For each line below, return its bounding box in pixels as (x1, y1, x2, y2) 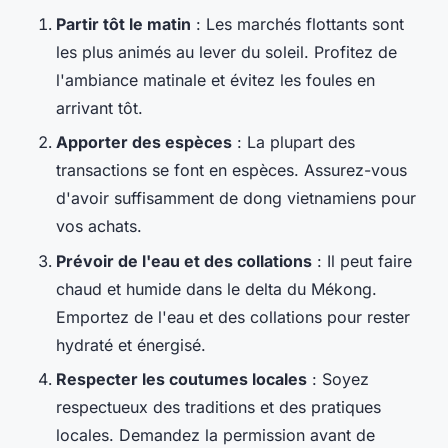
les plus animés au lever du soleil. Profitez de (56, 41, 397, 62)
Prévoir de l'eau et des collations (56, 250, 312, 271)
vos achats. (56, 216, 142, 237)
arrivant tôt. (56, 97, 143, 118)
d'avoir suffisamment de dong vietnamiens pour (56, 188, 416, 209)
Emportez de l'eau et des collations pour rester (56, 306, 410, 327)
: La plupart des (232, 132, 355, 153)
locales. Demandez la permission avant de (56, 425, 375, 446)
